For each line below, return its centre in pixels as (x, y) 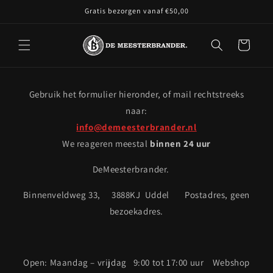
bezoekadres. (136, 211)
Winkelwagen (243, 44)
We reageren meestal (106, 143)
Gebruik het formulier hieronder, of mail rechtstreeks (136, 94)
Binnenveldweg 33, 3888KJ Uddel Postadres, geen (136, 194)
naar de (34, 13)
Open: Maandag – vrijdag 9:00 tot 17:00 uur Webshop (136, 262)
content (34, 24)
